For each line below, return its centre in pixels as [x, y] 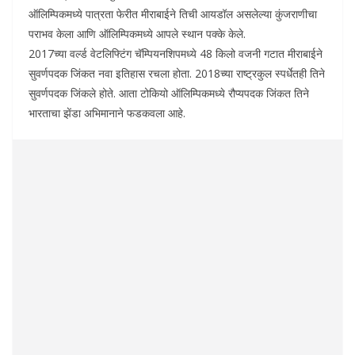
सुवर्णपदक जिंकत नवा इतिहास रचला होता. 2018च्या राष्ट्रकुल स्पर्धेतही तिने [177, 73]
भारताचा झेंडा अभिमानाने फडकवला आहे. [107, 113]
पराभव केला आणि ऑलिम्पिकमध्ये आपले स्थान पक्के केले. [137, 33]
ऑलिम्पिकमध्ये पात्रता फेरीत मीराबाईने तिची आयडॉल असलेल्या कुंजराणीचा [173, 13]
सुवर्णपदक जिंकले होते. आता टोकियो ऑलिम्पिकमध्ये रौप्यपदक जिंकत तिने [169, 93]
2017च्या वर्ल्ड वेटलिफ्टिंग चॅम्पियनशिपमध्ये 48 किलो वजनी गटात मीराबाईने [176, 53]
